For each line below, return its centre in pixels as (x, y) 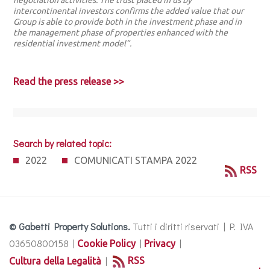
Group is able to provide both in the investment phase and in (128, 22)
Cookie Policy (106, 243)
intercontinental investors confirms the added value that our (129, 11)
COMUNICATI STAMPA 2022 (136, 160)
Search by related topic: (63, 143)
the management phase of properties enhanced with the (121, 33)
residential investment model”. (73, 43)
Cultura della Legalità (55, 261)
